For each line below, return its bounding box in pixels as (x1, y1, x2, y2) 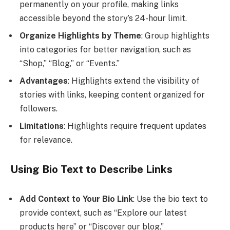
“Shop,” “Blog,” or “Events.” (20, 59, 120, 69)
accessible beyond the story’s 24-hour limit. (20, 13, 187, 24)
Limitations (20, 121, 64, 131)
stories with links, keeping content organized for (20, 90, 205, 100)
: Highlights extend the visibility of (68, 76, 200, 86)
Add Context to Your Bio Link (20, 194, 133, 204)
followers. (20, 104, 57, 114)
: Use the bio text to (133, 194, 208, 204)
